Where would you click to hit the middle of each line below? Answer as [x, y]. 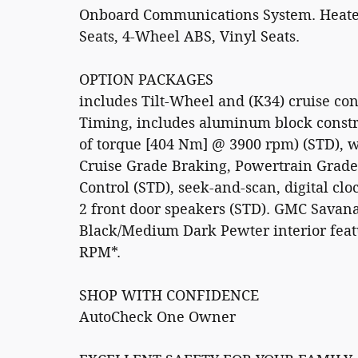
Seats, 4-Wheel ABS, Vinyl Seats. [189, 37]
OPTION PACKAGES [146, 80]
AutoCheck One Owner [157, 318]
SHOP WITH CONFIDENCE [169, 296]
